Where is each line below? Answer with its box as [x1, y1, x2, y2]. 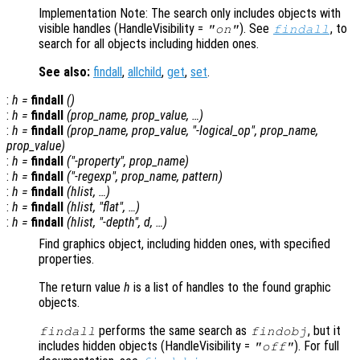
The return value [39, 279, 124, 295]
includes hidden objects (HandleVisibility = [39, 337, 253, 354]
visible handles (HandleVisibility [39, 20, 194, 36]
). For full [294, 337, 340, 354]
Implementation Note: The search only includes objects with [39, 5, 341, 21]
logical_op [199, 122, 251, 138]
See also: [39, 63, 90, 80]
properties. [39, 251, 94, 267]
